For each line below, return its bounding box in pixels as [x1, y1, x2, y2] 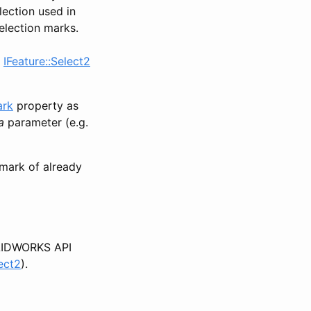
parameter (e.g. [4, 115, 88, 129]
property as [13, 98, 78, 112]
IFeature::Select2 [3, 53, 90, 68]
